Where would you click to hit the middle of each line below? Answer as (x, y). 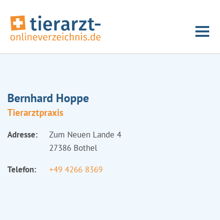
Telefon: (22, 169)
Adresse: (23, 135)
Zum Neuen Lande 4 (85, 135)
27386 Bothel (73, 148)
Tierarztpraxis (35, 112)
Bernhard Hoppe (48, 98)
